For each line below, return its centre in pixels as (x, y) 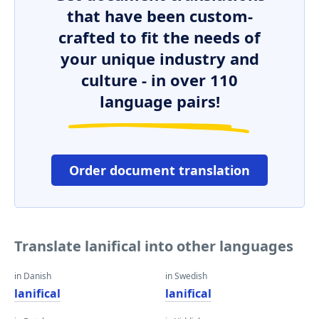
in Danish (33, 276)
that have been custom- (159, 16)
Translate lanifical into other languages (154, 246)
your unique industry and (159, 58)
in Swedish (186, 276)
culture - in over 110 (159, 80)
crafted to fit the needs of (159, 37)
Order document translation (159, 170)
